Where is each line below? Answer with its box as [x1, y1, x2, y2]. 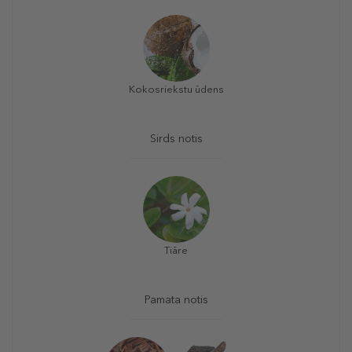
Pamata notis [144, 293, 208, 307]
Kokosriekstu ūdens [128, 83, 224, 96]
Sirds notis [149, 132, 203, 146]
